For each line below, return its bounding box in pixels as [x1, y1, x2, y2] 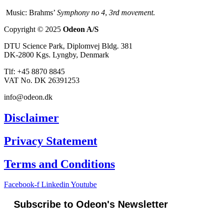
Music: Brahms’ [4, 8, 57, 17]
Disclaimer [4, 111, 59, 124]
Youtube [71, 180, 97, 189]
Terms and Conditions [4, 157, 115, 170]
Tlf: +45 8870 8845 [4, 67, 65, 76]
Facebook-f [4, 180, 39, 189]
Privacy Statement [4, 134, 97, 147]
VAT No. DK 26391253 [4, 76, 80, 84]
